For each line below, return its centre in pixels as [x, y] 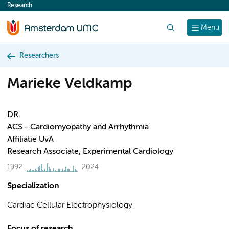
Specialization [33, 186]
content [27, 8]
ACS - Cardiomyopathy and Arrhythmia [78, 127]
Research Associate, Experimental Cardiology [90, 152]
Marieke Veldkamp [70, 84]
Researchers [39, 56]
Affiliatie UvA [30, 140]
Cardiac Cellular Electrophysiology [70, 205]
